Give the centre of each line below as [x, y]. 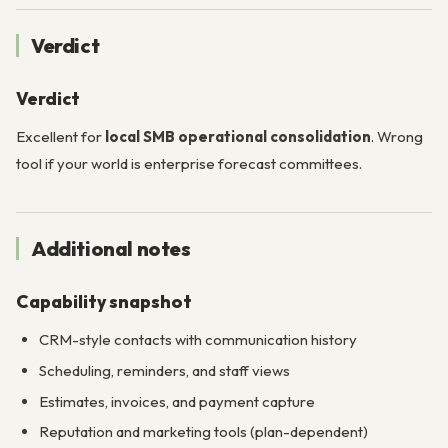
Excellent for [60, 136]
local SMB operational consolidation [238, 136]
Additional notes [111, 249]
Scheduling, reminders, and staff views [164, 370]
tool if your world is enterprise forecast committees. [189, 163]
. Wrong [397, 136]
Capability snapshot [104, 302]
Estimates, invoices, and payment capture [176, 401]
